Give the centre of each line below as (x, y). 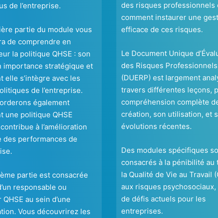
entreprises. (142, 211)
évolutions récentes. (156, 127)
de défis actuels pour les (163, 199)
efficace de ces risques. (162, 30)
